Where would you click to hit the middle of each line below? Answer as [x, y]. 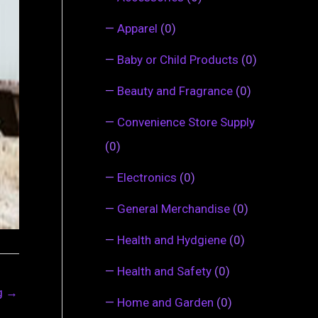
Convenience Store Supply [186, 122]
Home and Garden [165, 302]
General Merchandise [174, 208]
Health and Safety [164, 271]
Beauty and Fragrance [175, 91]
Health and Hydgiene [172, 240]
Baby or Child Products [178, 59]
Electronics [147, 177]
